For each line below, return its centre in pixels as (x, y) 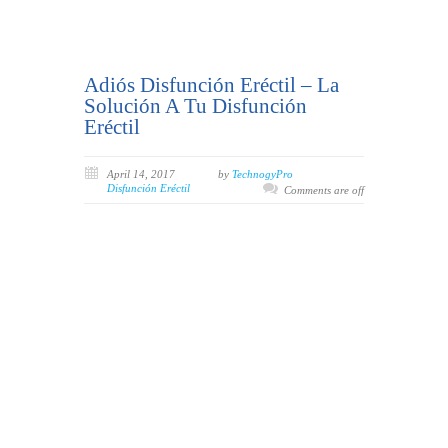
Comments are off (324, 190)
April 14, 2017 (141, 174)
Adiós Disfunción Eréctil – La (211, 85)
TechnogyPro (262, 174)
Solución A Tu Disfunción (195, 106)
